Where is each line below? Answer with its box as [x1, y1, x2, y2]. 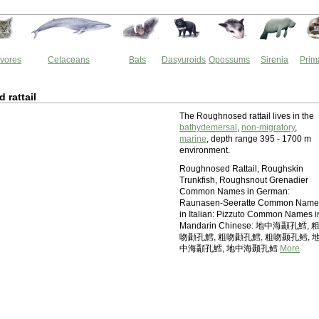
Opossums [209, 55, 250, 65]
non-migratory [241, 122, 295, 132]
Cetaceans [48, 55, 90, 65]
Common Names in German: [179, 187, 290, 197]
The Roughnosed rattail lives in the [179, 111, 314, 121]
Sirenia [261, 55, 288, 65]
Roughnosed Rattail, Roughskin [179, 164, 303, 174]
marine [179, 134, 206, 144]
